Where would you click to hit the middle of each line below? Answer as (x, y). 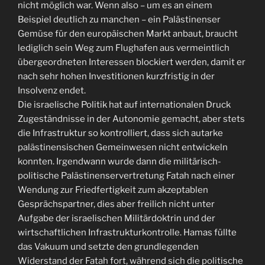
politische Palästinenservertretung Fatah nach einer (126, 176)
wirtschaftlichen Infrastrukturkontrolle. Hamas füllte (127, 232)
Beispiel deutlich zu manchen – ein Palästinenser (119, 20)
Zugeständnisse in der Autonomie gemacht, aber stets (131, 119)
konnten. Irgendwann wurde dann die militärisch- (119, 161)
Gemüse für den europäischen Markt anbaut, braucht (128, 34)
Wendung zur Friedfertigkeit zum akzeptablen (113, 190)
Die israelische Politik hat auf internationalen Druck (124, 105)
